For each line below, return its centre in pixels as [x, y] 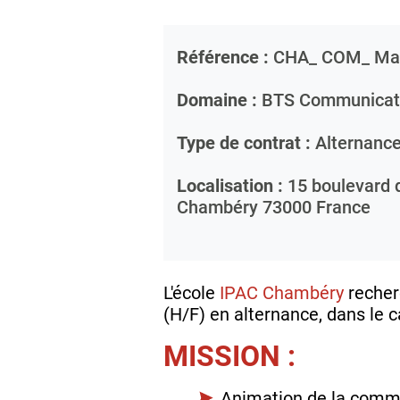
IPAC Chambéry [282, 292]
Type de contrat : [244, 142]
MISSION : [229, 356]
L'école [192, 292]
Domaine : [217, 100]
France [343, 207]
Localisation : [230, 185]
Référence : [223, 57]
